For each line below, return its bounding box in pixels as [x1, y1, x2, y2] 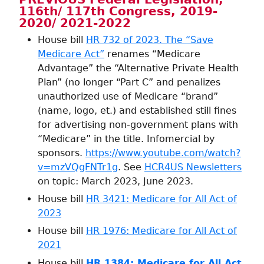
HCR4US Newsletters [144, 161, 242, 173]
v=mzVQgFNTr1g [38, 161, 118, 173]
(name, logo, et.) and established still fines [38, 104, 236, 116]
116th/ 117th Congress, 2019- [19, 4, 217, 19]
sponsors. [38, 147, 85, 159]
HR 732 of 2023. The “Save [86, 34, 213, 45]
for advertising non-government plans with [38, 118, 238, 130]
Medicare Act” [38, 48, 104, 60]
